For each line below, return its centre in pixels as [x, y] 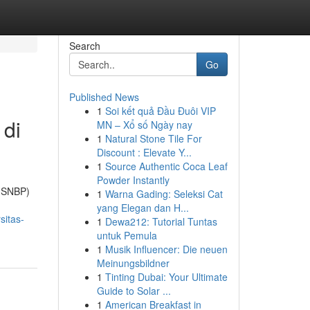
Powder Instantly [133, 180]
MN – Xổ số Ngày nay [144, 125]
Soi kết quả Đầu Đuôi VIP [160, 111]
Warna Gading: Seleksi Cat [164, 194]
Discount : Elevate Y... [144, 152]
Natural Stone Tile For [153, 138]
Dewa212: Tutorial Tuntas [161, 221]
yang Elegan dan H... [143, 208]
